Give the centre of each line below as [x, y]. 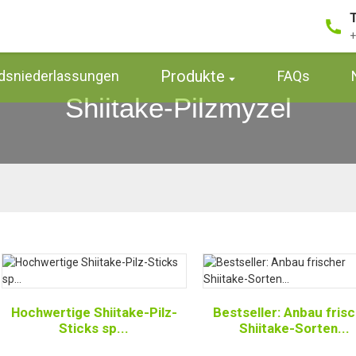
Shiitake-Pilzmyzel [178, 108]
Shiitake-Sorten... [295, 328]
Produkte [193, 76]
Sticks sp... [94, 328]
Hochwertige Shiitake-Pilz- [94, 312]
